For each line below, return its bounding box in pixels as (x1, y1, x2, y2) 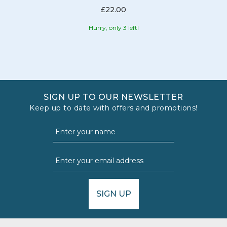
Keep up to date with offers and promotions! (29, 103, 198, 112)
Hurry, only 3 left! (88, 23, 139, 31)
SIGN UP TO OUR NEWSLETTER (44, 92, 183, 102)
